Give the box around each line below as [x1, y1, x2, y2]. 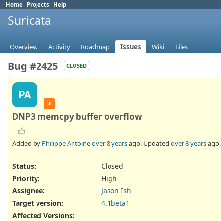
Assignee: [12, 186, 45, 196]
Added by [12, 138, 42, 147]
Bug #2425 [8, 59, 58, 73]
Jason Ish [101, 186, 131, 196]
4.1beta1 [101, 198, 130, 208]
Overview [10, 42, 37, 52]
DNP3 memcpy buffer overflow [12, 111, 142, 123]
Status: [12, 161, 36, 171]
